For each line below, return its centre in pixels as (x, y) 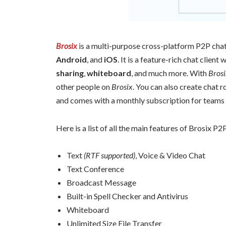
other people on (84, 87)
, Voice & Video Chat (170, 155)
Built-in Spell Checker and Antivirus (127, 196)
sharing (70, 73)
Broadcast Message (101, 183)
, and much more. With (170, 73)
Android (71, 60)
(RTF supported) (109, 155)
